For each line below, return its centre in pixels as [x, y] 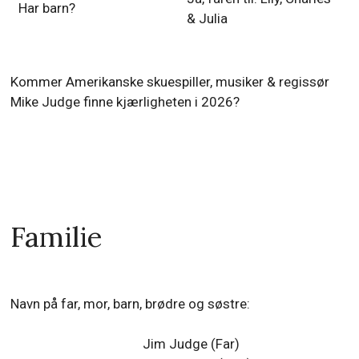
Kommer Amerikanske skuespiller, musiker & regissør [170, 81]
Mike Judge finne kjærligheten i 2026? [125, 101]
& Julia [207, 18]
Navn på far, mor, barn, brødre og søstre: [131, 303]
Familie [57, 236]
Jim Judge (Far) [192, 343]
